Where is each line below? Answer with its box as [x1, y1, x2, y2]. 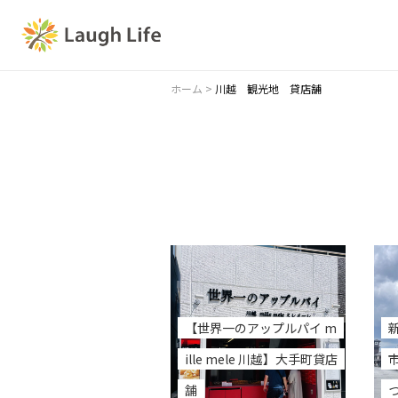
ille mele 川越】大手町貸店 [185, 350, 338, 368]
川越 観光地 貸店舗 [215, 81, 322, 96]
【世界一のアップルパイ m [185, 319, 337, 337]
